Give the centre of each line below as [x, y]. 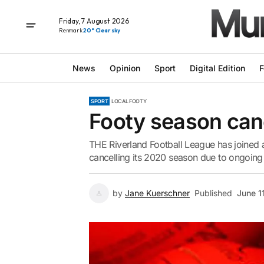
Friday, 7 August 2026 [94, 21]
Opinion [125, 68]
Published [213, 193]
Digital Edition [217, 68]
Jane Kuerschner [157, 193]
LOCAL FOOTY [129, 101]
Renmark [71, 30]
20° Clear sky [102, 30]
